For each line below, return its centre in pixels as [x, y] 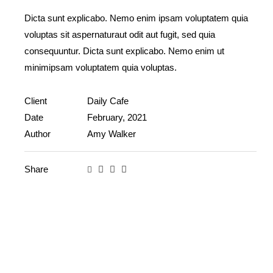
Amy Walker [112, 133]
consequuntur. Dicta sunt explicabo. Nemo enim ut [125, 51]
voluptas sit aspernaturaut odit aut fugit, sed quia [120, 35]
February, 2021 [117, 117]
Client [36, 101]
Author [38, 133]
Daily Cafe [108, 101]
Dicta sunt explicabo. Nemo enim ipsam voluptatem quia [136, 18]
